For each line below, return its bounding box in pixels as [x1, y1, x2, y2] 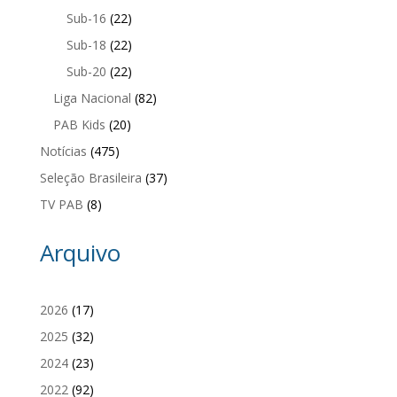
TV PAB [39, 195, 83, 213]
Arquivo [39, 236, 121, 269]
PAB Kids [52, 115, 105, 133]
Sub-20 [66, 62, 106, 80]
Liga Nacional [52, 89, 131, 106]
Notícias [39, 142, 87, 160]
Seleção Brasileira [39, 168, 142, 186]
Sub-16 [66, 9, 106, 27]
